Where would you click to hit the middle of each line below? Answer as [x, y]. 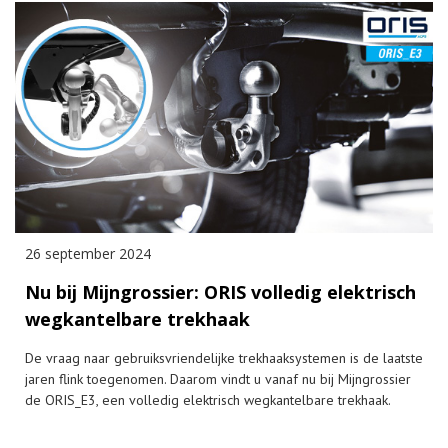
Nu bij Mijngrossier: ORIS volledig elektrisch [220, 292]
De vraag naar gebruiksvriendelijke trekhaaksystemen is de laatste [224, 358]
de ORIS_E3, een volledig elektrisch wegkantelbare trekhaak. [208, 400]
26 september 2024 [88, 254]
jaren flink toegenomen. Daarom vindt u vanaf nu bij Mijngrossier [218, 379]
